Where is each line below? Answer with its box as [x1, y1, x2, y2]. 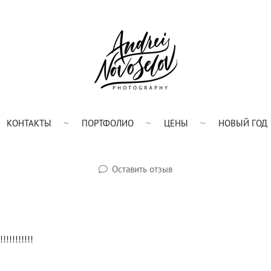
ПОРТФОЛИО [81, 117, 134, 129]
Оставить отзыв [112, 163, 173, 175]
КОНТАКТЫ [6, 117, 51, 129]
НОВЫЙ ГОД [218, 117, 267, 129]
